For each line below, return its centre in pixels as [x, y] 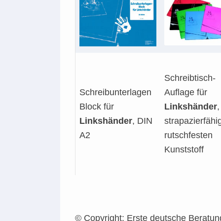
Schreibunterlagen [115, 92]
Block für [97, 107]
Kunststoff [184, 149]
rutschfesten [188, 135]
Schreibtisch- [190, 78]
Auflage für [186, 92]
